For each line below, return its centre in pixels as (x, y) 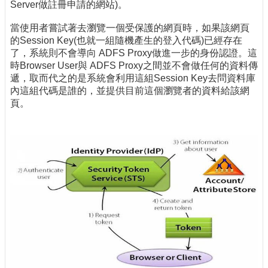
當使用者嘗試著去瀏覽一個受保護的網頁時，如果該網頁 (130, 28)
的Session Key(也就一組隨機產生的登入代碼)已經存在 (126, 41)
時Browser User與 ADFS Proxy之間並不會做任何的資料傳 (134, 66)
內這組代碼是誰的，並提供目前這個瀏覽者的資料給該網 (130, 91)
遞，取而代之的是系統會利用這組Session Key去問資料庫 (133, 78)
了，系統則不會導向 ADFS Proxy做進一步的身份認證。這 (134, 53)
